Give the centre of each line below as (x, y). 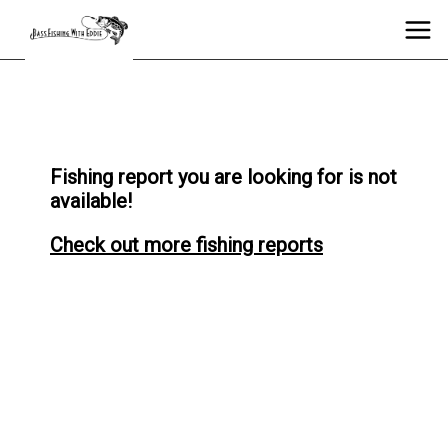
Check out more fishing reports (186, 245)
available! (91, 201)
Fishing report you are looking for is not (223, 177)
